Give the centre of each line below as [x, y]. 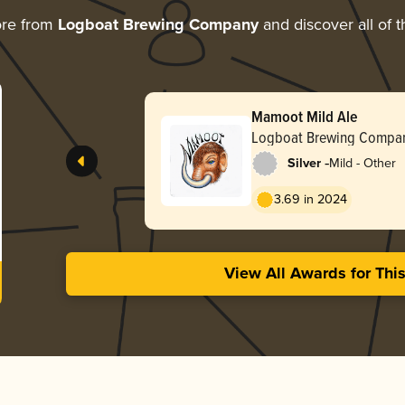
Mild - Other [362, 163]
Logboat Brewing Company [158, 25]
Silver [304, 163]
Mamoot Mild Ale [304, 116]
